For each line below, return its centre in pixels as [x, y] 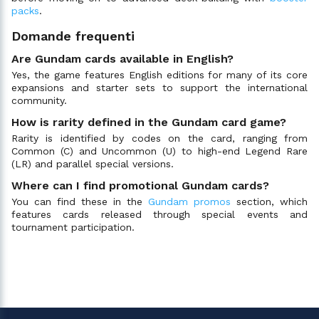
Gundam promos [189, 202]
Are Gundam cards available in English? [122, 59]
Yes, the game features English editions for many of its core [159, 75]
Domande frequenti [73, 36]
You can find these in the [80, 202]
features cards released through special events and [159, 215]
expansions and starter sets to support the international [159, 88]
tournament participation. [73, 228]
